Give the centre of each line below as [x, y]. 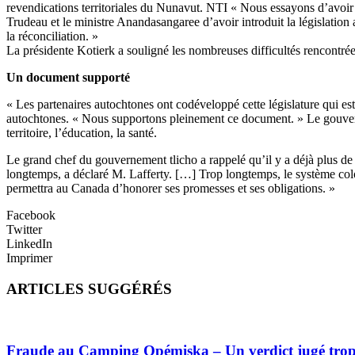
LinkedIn [29, 244]
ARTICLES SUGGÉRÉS [89, 289]
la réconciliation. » [52, 36]
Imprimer [29, 258]
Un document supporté [68, 78]
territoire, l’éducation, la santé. [82, 133]
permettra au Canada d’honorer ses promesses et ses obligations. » [171, 189]
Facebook [31, 216]
